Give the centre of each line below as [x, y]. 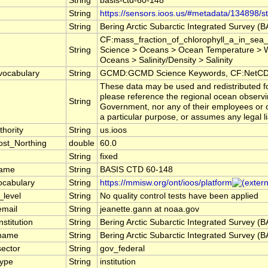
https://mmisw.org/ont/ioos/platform [166, 183]
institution [118, 262]
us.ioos [113, 130]
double [82, 144]
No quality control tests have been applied [179, 196]
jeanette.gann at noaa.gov [150, 209]
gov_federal [122, 249]
